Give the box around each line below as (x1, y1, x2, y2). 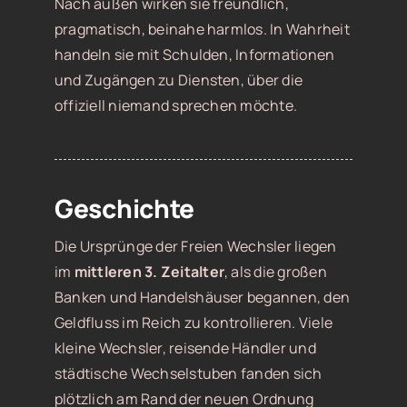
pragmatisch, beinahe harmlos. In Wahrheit (54, 19, 350, 40)
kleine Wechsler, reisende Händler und (54, 338, 316, 359)
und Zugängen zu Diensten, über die (54, 70, 303, 91)
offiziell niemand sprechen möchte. (54, 95, 298, 116)
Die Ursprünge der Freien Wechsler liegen (54, 236, 337, 257)
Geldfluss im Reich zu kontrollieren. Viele (54, 313, 333, 333)
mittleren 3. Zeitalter (74, 262, 224, 283)
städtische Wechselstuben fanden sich (54, 363, 323, 384)
